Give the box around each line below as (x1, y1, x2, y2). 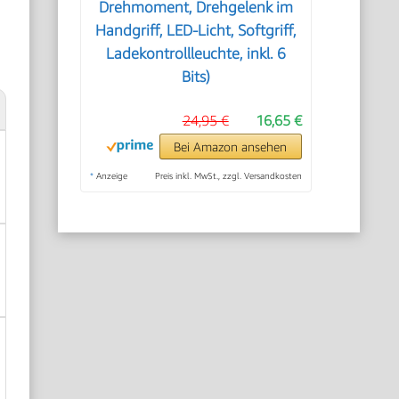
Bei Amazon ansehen (174, 139, 288, 154)
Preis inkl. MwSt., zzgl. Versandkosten (154, 170, 302, 181)
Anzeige (94, 170, 128, 181)
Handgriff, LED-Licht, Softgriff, (95, 21, 297, 39)
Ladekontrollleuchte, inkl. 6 (106, 45, 287, 62)
